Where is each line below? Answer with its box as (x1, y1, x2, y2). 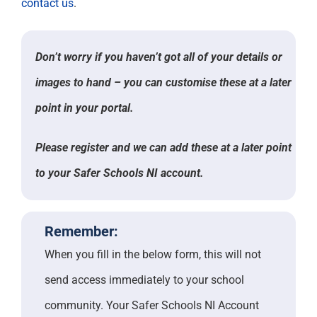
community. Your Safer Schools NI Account (45, 299, 259, 313)
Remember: (45, 223, 118, 241)
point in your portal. (35, 101, 134, 115)
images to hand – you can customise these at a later (35, 76, 292, 90)
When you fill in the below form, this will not (45, 248, 261, 262)
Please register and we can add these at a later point (35, 141, 292, 155)
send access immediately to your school (45, 273, 244, 287)
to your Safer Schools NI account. (35, 166, 204, 180)
